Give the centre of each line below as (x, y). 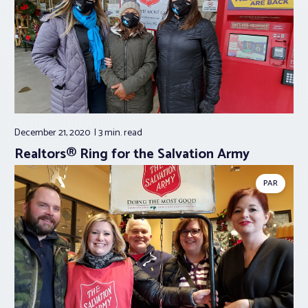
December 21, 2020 (53, 133)
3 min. (111, 133)
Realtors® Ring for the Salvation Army (132, 155)
